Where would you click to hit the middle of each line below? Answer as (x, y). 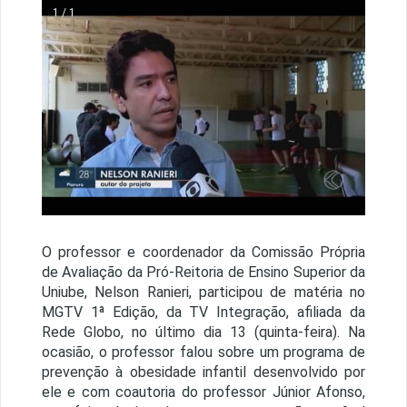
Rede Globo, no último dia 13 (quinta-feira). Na (203, 333)
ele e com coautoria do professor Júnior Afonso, (203, 392)
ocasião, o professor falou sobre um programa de (203, 352)
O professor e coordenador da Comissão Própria (203, 253)
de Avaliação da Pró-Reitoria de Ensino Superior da (203, 273)
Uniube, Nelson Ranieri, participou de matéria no (203, 293)
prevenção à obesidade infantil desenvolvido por (203, 372)
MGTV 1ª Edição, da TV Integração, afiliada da (203, 313)
